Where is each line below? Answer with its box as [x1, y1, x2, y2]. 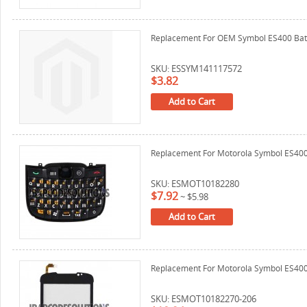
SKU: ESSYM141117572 [151, 62, 242, 75]
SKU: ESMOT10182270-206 [151, 293, 256, 305]
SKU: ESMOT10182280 [151, 177, 239, 190]
